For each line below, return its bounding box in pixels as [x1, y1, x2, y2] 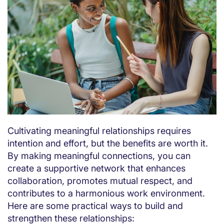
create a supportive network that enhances [7, 162, 185, 173]
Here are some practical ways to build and [7, 200, 183, 211]
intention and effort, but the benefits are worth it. [7, 137, 208, 148]
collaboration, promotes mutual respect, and [7, 175, 192, 186]
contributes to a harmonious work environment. [7, 187, 205, 198]
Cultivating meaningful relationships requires [7, 125, 191, 136]
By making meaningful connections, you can [7, 150, 190, 161]
